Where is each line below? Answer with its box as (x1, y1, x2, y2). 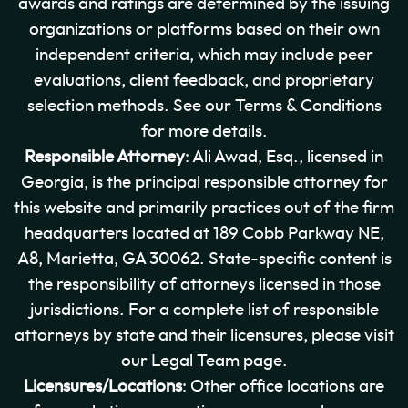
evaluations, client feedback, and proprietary (34, 71, 374, 89)
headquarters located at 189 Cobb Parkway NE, (24, 224, 384, 242)
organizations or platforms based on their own (28, 20, 380, 38)
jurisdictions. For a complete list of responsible (29, 301, 379, 319)
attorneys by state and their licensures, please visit (14, 326, 394, 344)
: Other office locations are (182, 377, 384, 395)
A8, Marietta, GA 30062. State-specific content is (16, 250, 392, 268)
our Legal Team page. (120, 352, 288, 370)
